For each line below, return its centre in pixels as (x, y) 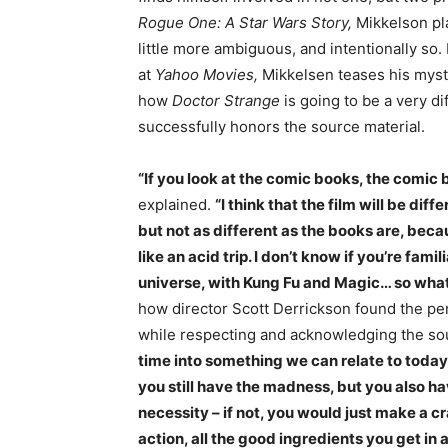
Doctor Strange (226, 101)
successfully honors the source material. (281, 127)
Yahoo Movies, (206, 75)
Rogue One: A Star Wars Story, (245, 23)
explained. (176, 205)
